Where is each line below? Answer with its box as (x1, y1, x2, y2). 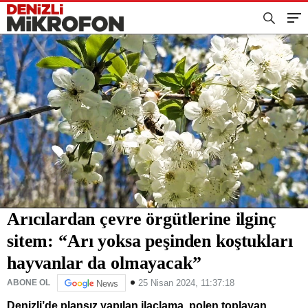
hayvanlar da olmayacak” (7, 252, 201, 273)
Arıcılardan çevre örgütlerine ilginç (7, 208, 276, 229)
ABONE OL (7, 278, 50, 288)
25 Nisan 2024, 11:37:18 (138, 277, 234, 288)
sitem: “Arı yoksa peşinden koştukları (7, 230, 293, 251)
